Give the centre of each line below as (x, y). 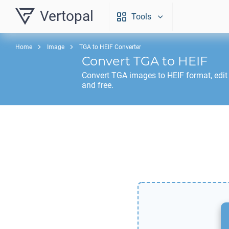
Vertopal (67, 16)
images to (147, 75)
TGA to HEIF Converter (110, 47)
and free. (98, 85)
